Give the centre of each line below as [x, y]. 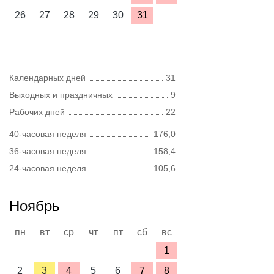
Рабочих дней [37, 112]
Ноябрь [35, 206]
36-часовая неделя [48, 151]
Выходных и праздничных [61, 95]
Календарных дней [47, 78]
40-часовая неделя [48, 134]
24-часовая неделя [48, 168]
